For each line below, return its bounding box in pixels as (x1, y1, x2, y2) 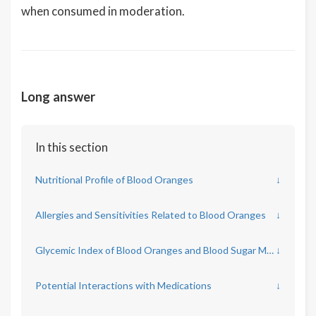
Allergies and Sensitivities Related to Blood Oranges (35, 209, 266, 221)
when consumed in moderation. (21, 4, 185, 18)
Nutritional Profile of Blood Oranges (35, 174, 193, 186)
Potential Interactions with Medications (35, 279, 212, 291)
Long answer (21, 89, 95, 104)
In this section (35, 140, 108, 154)
